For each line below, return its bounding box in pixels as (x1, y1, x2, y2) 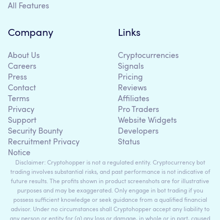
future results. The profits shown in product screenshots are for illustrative (11, 179, 209, 185)
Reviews (118, 84, 147, 93)
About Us (8, 52, 40, 60)
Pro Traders (118, 106, 159, 114)
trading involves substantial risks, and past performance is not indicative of (10, 169, 210, 176)
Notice (8, 149, 30, 158)
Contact (8, 84, 36, 93)
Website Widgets (118, 117, 177, 125)
